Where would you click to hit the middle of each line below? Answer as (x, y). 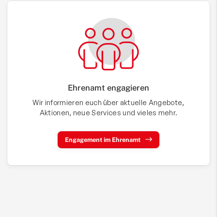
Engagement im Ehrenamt (103, 140)
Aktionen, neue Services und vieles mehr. (108, 113)
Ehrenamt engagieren (108, 88)
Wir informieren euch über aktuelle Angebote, (108, 102)
